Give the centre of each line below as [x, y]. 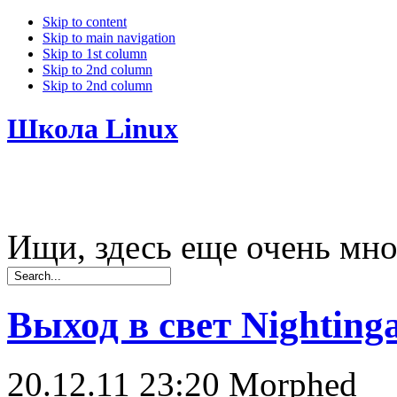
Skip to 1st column [95, 54]
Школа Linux [93, 129]
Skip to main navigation [109, 38]
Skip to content [85, 22]
